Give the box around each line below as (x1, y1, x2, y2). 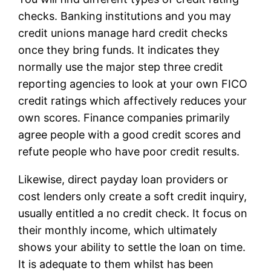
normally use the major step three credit (18, 60, 224, 73)
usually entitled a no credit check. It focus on (18, 206, 248, 220)
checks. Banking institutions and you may (18, 9, 232, 22)
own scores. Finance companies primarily (18, 111, 230, 124)
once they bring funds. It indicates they (18, 43, 220, 56)
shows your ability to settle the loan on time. (18, 240, 246, 253)
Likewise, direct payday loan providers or (18, 172, 229, 186)
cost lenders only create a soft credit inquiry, (18, 189, 247, 203)
